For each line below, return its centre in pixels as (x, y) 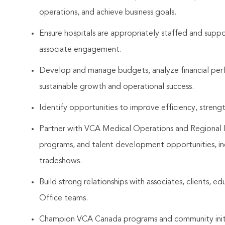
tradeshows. (61, 161)
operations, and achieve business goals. (108, 13)
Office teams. (64, 199)
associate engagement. (80, 50)
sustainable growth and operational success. (117, 87)
